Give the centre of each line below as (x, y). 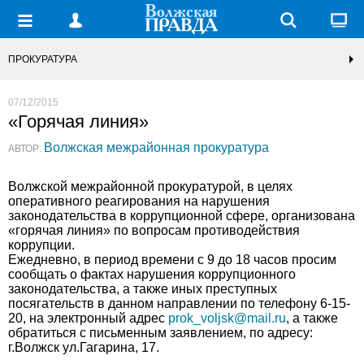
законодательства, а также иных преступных (143, 289)
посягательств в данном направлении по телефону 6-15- (179, 303)
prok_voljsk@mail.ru (227, 318)
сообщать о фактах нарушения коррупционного (152, 274)
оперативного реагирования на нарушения (139, 201)
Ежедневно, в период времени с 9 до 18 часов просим (172, 260)
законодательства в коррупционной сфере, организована (182, 216)
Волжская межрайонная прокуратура (156, 147)
